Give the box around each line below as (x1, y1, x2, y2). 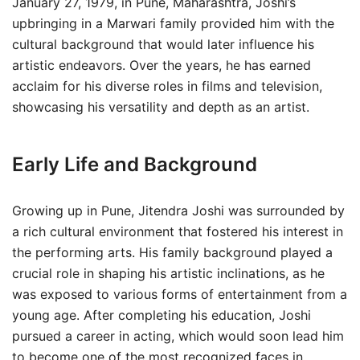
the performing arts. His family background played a (12, 244, 333, 260)
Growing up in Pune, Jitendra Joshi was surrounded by (12, 202, 345, 219)
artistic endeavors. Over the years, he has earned (12, 57, 311, 73)
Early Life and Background (12, 153, 257, 176)
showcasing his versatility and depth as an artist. (12, 99, 309, 115)
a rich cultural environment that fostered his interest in (12, 223, 343, 239)
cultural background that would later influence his (12, 36, 314, 52)
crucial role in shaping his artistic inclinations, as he (12, 265, 325, 281)
